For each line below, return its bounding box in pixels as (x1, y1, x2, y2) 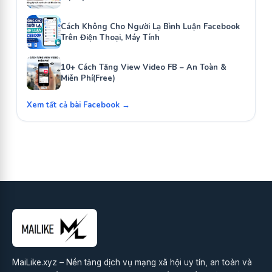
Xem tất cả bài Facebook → (27, 99, 130, 110)
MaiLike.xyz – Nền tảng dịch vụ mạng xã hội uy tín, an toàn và (12, 257, 252, 267)
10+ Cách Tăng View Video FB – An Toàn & (61, 61, 226, 73)
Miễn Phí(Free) (61, 72, 115, 84)
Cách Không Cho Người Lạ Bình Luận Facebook (61, 21, 240, 32)
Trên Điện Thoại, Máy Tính (61, 32, 160, 43)
